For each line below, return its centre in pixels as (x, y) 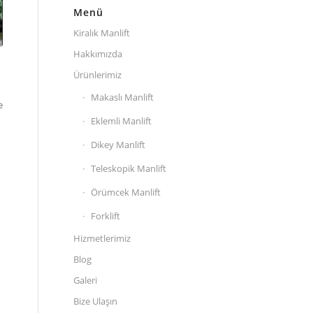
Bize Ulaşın (96, 301)
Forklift (106, 216)
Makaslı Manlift (123, 97)
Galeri (86, 280)
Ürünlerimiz (98, 74)
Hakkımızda (98, 53)
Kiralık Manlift (102, 32)
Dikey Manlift (118, 144)
